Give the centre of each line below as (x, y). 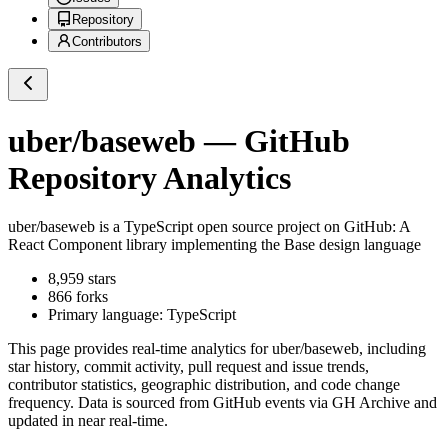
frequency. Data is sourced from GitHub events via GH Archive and (222, 403)
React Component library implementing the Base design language (214, 245)
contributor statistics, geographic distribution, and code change (204, 385)
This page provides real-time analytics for (140, 349)
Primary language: (107, 315)
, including (392, 349)
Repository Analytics (149, 177)
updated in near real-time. (88, 421)
